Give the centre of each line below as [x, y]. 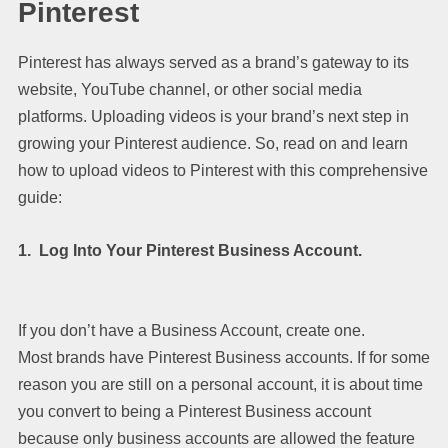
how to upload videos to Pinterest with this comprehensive [223, 170]
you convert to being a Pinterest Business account [194, 411]
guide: [40, 197]
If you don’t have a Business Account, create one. [191, 330]
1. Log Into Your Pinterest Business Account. [190, 250]
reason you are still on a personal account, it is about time [220, 384]
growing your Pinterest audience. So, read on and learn [213, 143]
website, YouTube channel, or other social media [190, 89]
